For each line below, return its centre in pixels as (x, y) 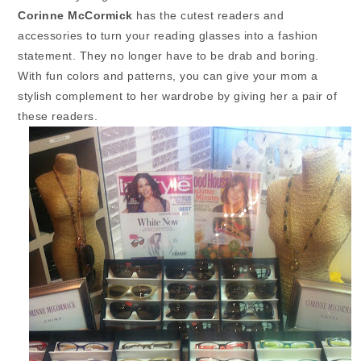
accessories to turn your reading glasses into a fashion (168, 36)
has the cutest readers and (208, 16)
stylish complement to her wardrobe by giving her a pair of (178, 96)
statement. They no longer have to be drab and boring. (168, 56)
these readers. (60, 116)
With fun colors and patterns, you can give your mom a (168, 76)
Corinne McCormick (75, 16)
